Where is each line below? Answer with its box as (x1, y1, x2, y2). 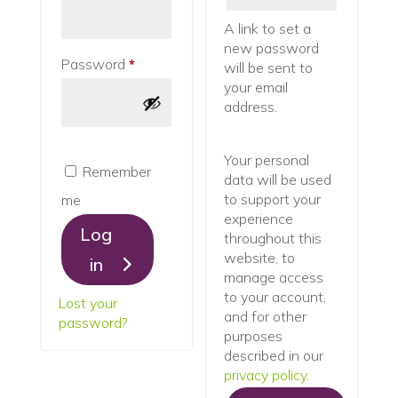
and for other (224, 307, 307, 325)
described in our (224, 346, 324, 364)
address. (224, 98, 278, 115)
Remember (82, 163, 151, 180)
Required (133, 54, 190, 72)
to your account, (224, 288, 327, 306)
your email (224, 78, 289, 96)
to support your (224, 190, 322, 208)
